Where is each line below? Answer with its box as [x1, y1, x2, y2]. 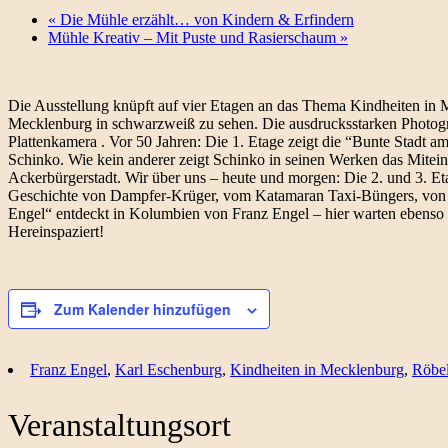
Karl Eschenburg [115, 361, 222, 379]
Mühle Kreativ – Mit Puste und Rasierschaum [48, 29, 340, 47]
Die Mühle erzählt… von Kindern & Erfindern [56, 11, 354, 29]
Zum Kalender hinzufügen [54, 299, 231, 320]
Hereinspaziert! [8, 223, 104, 241]
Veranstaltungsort [8, 406, 231, 443]
